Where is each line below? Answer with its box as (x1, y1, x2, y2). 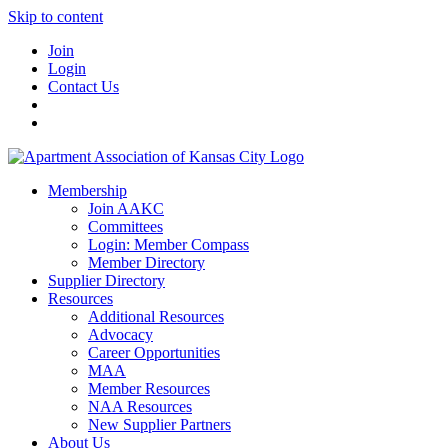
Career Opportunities (88, 344, 220, 361)
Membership (48, 182, 127, 199)
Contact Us (48, 78, 119, 95)
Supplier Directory (48, 272, 165, 289)
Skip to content (8, 8, 103, 25)
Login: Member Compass (88, 236, 249, 253)
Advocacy (88, 326, 153, 343)
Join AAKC (88, 200, 164, 217)
